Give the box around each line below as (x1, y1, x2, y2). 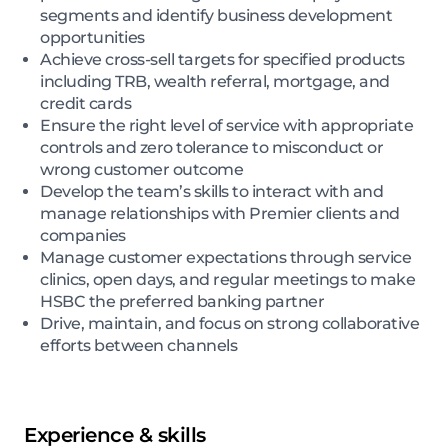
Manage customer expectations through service (40, 247, 411, 267)
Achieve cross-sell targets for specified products (40, 49, 405, 69)
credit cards (40, 93, 131, 113)
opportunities (40, 27, 145, 47)
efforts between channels (40, 335, 237, 355)
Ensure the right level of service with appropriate (40, 115, 413, 135)
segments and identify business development (40, 5, 392, 25)
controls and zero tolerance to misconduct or (40, 137, 383, 157)
